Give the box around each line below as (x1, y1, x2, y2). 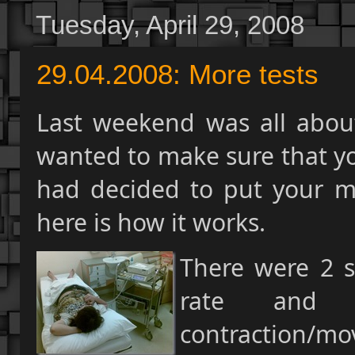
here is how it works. (36, 205, 265, 239)
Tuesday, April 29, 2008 (36, 10, 304, 40)
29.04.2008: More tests (36, 59, 319, 90)
